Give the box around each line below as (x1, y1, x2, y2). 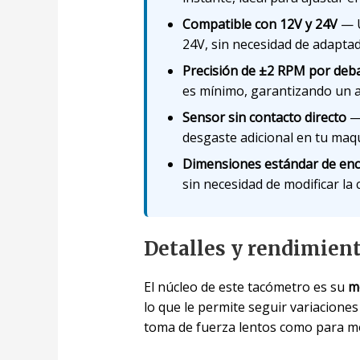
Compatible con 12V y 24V (182, 14, 337, 33)
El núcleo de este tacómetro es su (143, 277, 348, 296)
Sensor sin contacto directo (182, 108, 346, 126)
